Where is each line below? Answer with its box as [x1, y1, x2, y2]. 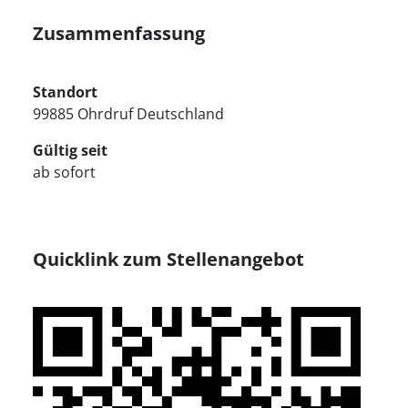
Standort [33, 82, 97, 102]
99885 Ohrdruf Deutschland [33, 104, 224, 124]
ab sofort [33, 162, 96, 182]
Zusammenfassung [33, 21, 205, 46]
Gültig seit [33, 140, 107, 160]
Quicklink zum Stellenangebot [33, 247, 304, 271]
